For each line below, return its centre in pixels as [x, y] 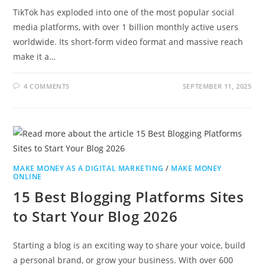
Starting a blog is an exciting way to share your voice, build [130, 245]
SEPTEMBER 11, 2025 [217, 86]
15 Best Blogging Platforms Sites [129, 196]
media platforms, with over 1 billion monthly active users [126, 27]
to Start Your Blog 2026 [96, 216]
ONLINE [28, 176]
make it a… [35, 56]
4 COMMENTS [47, 86]
